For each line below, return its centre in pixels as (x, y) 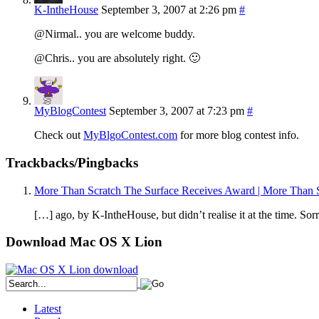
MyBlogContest (70, 111)
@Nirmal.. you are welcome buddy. (115, 34)
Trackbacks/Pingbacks (72, 163)
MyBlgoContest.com (130, 135)
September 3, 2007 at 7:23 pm (177, 111)
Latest (48, 309)
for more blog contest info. (238, 135)
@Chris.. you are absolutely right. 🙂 (117, 58)
